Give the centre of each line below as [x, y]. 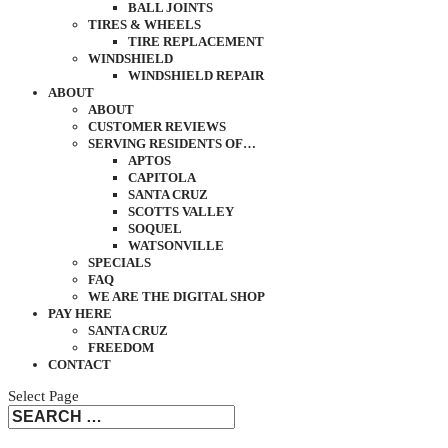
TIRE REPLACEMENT [196, 41]
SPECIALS [119, 262]
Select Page [43, 396]
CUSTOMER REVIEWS [157, 126]
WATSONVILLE [176, 245]
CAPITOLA [162, 177]
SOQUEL [155, 228]
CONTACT [79, 364]
